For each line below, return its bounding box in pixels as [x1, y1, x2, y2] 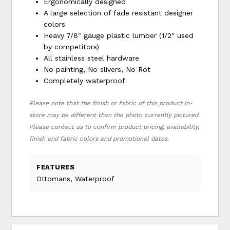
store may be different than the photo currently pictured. [29, 111, 200, 119]
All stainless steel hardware [44, 54, 140, 63]
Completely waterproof [44, 76, 126, 85]
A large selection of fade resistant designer [44, 9, 194, 17]
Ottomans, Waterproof [36, 175, 115, 183]
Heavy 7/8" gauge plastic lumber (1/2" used [44, 31, 194, 40]
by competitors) [44, 43, 100, 51]
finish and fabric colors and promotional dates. [29, 135, 169, 143]
